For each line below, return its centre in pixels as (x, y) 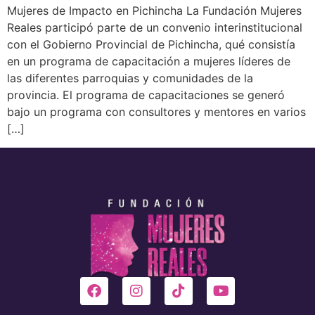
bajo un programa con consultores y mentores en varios (156, 112)
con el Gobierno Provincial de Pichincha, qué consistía (151, 45)
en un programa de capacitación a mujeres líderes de (149, 62)
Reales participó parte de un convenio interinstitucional (155, 28)
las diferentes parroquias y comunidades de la (130, 78)
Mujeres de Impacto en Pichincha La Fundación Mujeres (154, 11)
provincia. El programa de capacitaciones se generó (146, 95)
